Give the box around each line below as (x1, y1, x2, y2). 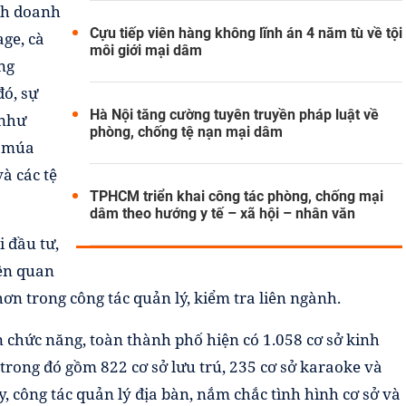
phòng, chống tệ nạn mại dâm (90, 122, 283, 140)
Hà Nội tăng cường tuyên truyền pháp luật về (90, 105, 379, 123)
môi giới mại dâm (90, 41, 202, 59)
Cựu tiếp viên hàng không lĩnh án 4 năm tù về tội (90, 24, 402, 42)
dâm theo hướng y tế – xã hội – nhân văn (90, 204, 355, 222)
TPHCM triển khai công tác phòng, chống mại (90, 187, 383, 205)
